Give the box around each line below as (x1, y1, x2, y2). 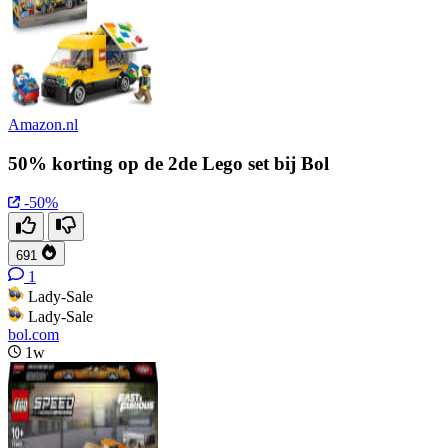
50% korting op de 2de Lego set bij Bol (8, 152, 329, 174)
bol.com (8, 325, 59, 343)
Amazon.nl (8, 116, 78, 134)
